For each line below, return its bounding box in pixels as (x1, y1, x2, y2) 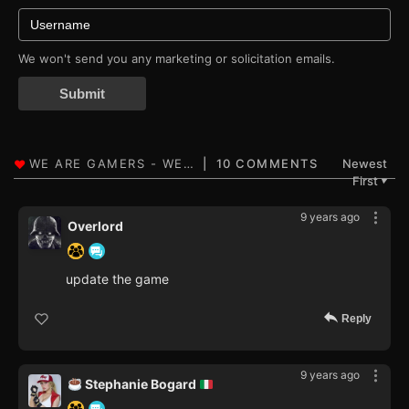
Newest (342, 156, 387, 172)
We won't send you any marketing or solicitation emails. (18, 51, 335, 67)
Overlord (68, 218, 123, 235)
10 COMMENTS (215, 156, 319, 172)
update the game (66, 271, 169, 288)
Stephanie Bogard (81, 376, 199, 393)
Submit (59, 86, 105, 102)
